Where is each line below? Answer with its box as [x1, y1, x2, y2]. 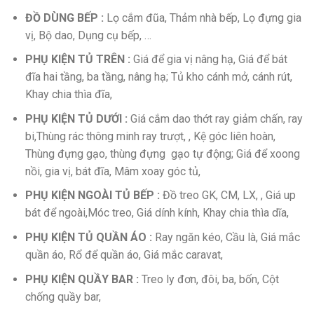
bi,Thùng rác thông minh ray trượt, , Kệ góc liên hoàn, [25, 129, 275, 143]
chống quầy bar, [25, 289, 101, 303]
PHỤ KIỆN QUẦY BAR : [25, 272, 139, 286]
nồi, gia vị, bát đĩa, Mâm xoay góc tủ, [25, 164, 200, 178]
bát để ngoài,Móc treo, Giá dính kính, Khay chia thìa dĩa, [25, 206, 289, 220]
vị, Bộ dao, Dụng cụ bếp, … [25, 28, 151, 42]
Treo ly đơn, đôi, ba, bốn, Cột [138, 272, 279, 286]
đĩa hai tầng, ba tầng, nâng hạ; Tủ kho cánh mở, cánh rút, [25, 70, 292, 84]
